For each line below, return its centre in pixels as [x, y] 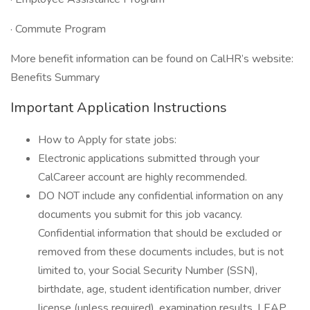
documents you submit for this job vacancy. [140, 215]
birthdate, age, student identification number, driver [159, 289]
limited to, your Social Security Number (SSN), [148, 271]
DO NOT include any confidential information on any [161, 196]
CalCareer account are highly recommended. [143, 177]
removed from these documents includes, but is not [161, 252]
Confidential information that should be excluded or [160, 233]
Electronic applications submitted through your [149, 158]
